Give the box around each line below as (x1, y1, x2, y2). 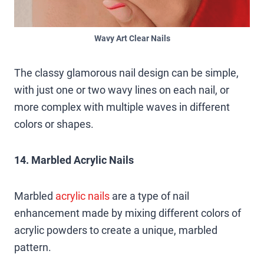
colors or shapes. (14, 117, 94, 130)
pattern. (14, 240, 51, 253)
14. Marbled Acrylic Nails (14, 153, 134, 166)
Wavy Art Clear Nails (94, 33, 170, 44)
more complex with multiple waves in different (14, 100, 230, 113)
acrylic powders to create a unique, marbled (14, 223, 217, 236)
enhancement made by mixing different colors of (14, 206, 241, 219)
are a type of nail (110, 189, 189, 202)
